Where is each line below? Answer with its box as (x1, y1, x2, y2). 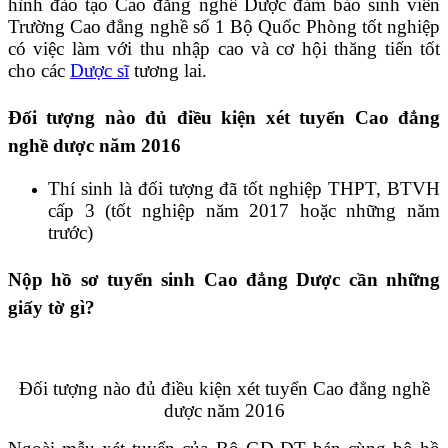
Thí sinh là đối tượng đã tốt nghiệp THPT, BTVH (48, 178, 440, 200)
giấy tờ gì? (8, 297, 95, 319)
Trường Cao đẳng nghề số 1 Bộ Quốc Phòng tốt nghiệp (8, 16, 440, 38)
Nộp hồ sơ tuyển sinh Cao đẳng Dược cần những (8, 269, 440, 291)
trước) (48, 222, 93, 244)
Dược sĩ (70, 60, 129, 82)
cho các (8, 60, 70, 82)
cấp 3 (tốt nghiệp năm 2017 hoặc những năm (48, 200, 440, 222)
